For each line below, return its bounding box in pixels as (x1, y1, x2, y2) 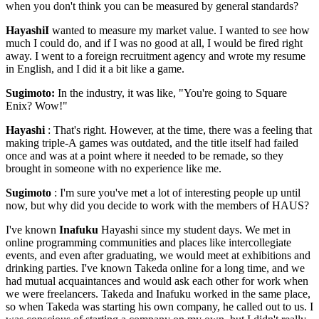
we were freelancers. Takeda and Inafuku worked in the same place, (6, 288, 310, 300)
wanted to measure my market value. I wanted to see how (49, 24, 310, 37)
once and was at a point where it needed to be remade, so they (6, 150, 283, 162)
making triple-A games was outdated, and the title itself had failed (6, 137, 298, 150)
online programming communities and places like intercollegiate (6, 236, 291, 249)
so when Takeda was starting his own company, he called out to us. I (6, 300, 313, 313)
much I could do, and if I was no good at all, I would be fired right (6, 37, 303, 50)
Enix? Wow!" (6, 100, 68, 113)
